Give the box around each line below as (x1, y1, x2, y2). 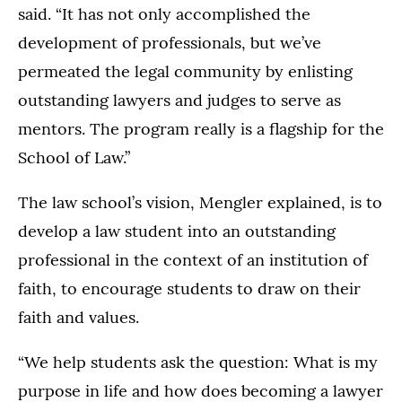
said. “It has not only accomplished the (18, 3, 310, 24)
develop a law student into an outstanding (18, 220, 336, 241)
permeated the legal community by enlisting (18, 60, 353, 82)
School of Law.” (18, 146, 130, 168)
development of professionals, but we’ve (18, 31, 321, 53)
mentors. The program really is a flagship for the (18, 118, 384, 139)
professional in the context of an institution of (18, 249, 368, 270)
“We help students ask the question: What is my (18, 351, 378, 372)
